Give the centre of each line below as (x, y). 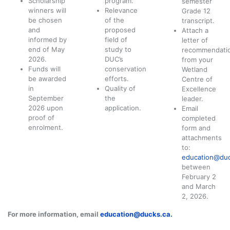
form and (196, 128)
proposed (120, 30)
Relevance (121, 11)
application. (123, 108)
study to (118, 50)
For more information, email (54, 214)
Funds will (44, 69)
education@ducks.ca (135, 214)
